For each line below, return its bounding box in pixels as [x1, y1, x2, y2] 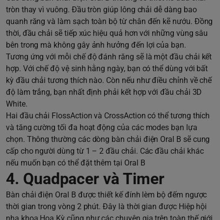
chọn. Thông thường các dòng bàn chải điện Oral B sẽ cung [6, 134, 210, 144]
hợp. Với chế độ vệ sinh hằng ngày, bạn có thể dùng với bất [6, 63, 208, 73]
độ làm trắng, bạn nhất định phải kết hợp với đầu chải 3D [6, 87, 202, 97]
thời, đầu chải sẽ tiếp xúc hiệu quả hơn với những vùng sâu [6, 28, 208, 38]
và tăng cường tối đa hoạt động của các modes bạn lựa [6, 122, 197, 132]
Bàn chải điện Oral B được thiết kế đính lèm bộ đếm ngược [6, 190, 207, 199]
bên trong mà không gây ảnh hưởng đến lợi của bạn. [6, 40, 186, 50]
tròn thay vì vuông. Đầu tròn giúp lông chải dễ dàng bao [6, 4, 197, 14]
